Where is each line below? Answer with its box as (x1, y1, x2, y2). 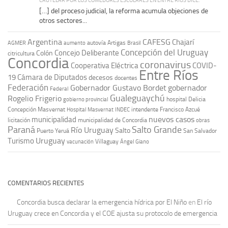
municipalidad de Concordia (78, 117, 147, 124)
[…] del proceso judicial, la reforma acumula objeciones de (39, 7, 208, 16)
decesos (89, 73, 113, 82)
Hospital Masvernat (67, 106, 113, 113)
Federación (8, 82, 48, 93)
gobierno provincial (63, 96, 108, 103)
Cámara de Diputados (17, 73, 87, 82)
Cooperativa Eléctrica (71, 61, 138, 71)
